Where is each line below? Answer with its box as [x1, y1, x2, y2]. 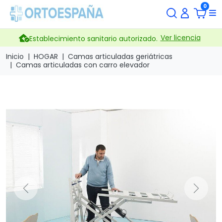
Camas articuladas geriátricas [68, 52, 172, 61]
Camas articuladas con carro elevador [16, 60, 150, 70]
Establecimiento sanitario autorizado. [29, 34, 158, 44]
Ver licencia [160, 32, 201, 43]
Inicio [6, 52, 24, 61]
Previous [25, 186, 58, 198]
